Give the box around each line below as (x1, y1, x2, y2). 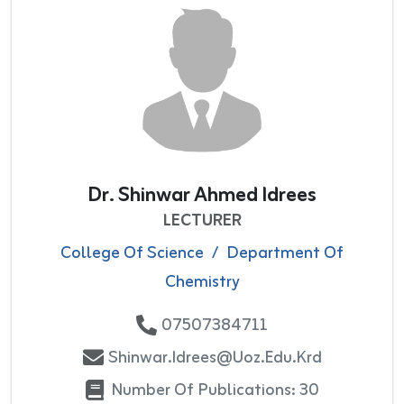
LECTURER (162, 206, 242, 235)
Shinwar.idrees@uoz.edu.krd (107, 343, 322, 372)
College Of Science (60, 238, 204, 268)
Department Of (226, 238, 344, 268)
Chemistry (164, 267, 240, 297)
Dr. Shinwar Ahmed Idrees (87, 178, 317, 213)
